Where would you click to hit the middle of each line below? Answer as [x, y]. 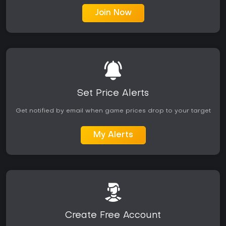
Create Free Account [113, 216]
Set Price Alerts [113, 94]
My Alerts [113, 135]
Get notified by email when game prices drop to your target [113, 111]
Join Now [113, 13]
